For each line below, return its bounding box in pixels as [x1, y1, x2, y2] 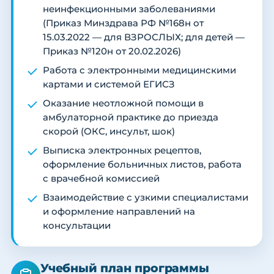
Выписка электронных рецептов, [43, 145, 201, 157]
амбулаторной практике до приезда [43, 112, 218, 124]
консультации [43, 220, 111, 232]
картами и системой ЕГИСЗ [43, 79, 175, 91]
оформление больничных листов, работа [43, 159, 242, 171]
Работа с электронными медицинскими [43, 65, 236, 76]
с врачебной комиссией [43, 173, 160, 185]
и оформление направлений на [43, 206, 195, 218]
